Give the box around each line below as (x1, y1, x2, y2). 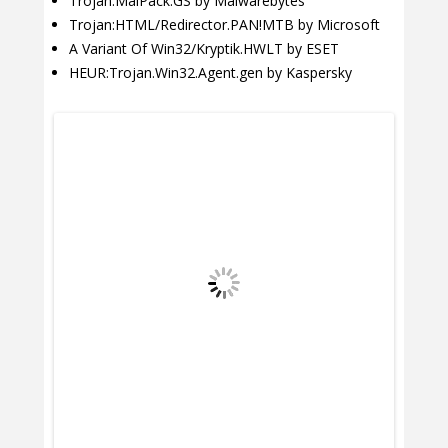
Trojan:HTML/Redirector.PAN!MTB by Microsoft (69, 15, 380, 35)
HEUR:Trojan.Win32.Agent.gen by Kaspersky (69, 63, 352, 83)
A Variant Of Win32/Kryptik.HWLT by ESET (69, 39, 339, 59)
